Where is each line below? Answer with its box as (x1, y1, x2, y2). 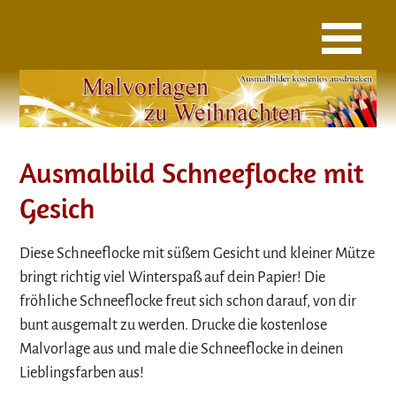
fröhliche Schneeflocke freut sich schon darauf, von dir (19, 293, 357, 310)
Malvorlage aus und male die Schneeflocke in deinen (19, 340, 344, 358)
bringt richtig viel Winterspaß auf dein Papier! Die (19, 269, 326, 286)
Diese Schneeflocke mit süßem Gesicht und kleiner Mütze (19, 245, 376, 263)
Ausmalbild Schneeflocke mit (19, 154, 365, 190)
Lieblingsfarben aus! (19, 364, 145, 382)
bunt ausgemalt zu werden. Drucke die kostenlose (19, 316, 328, 334)
